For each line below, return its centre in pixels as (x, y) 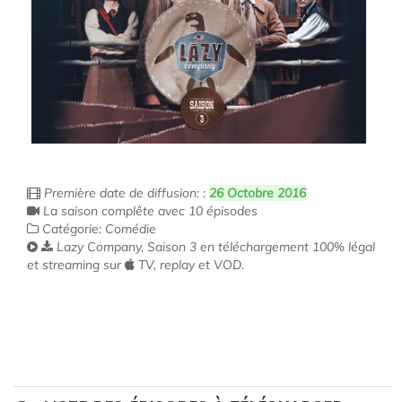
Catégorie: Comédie (97, 229)
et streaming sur (76, 265)
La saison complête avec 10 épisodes (149, 211)
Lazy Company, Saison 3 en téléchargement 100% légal (214, 247)
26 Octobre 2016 (258, 193)
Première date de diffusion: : (125, 193)
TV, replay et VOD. (189, 265)
